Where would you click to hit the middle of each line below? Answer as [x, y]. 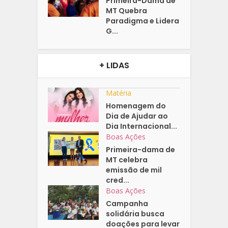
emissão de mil [134, 170]
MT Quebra [127, 10]
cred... [118, 180]
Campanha [127, 203]
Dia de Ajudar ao [137, 116]
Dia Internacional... [142, 126]
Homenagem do [136, 106]
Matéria [119, 93]
